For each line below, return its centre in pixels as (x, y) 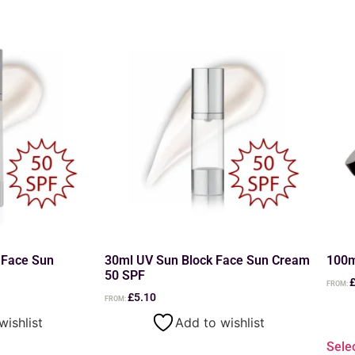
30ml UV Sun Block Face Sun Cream (207, 260)
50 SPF (125, 275)
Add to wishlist (219, 322)
